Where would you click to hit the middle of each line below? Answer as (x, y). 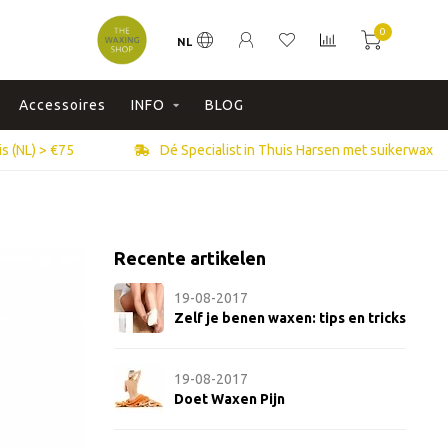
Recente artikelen (189, 258)
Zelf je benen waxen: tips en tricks (289, 318)
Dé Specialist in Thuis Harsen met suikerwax (294, 150)
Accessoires (62, 105)
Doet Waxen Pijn (229, 399)
